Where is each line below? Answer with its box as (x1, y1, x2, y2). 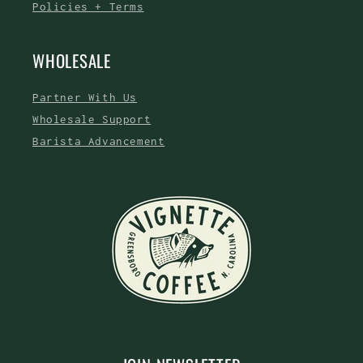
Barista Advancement (32, 135, 165, 147)
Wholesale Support (32, 113, 152, 126)
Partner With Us (32, 91, 137, 104)
